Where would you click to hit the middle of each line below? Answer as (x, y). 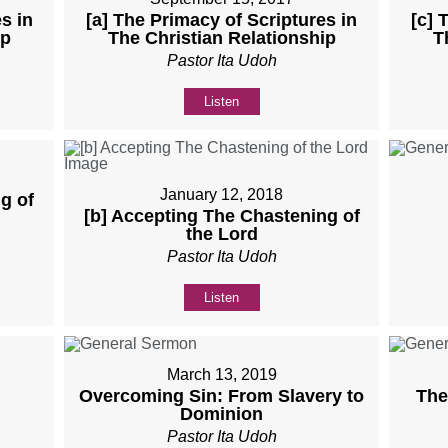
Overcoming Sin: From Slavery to (222, 395)
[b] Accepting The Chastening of (221, 215)
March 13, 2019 (221, 374)
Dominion (222, 413)
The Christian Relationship (221, 37)
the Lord (221, 233)
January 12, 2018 (222, 194)
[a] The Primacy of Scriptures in (222, 19)
